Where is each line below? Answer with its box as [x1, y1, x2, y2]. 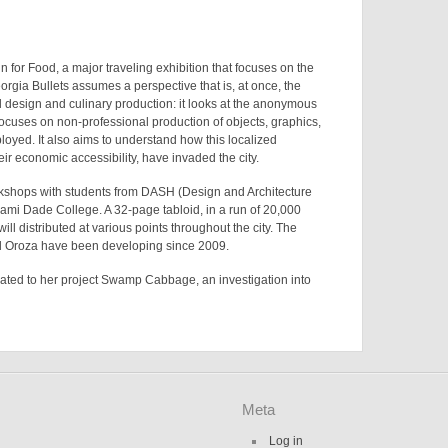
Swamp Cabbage [101, 273, 197, 287]
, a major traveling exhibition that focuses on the [56, 61, 315, 75]
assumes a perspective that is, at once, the [72, 79, 302, 93]
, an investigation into [196, 273, 312, 287]
